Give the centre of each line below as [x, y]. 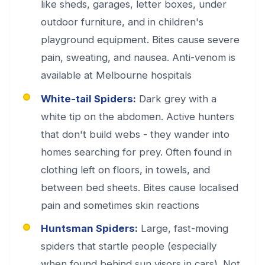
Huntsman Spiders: [89, 229]
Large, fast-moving [183, 229]
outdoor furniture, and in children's [122, 22]
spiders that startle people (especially [129, 246]
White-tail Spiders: [88, 98]
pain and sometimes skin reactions [120, 205]
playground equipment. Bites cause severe [140, 40]
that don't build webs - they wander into [135, 134]
